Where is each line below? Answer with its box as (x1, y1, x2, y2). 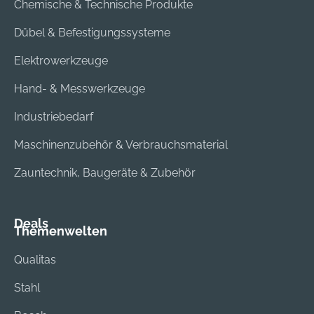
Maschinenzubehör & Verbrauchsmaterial (14, 138, 228, 152)
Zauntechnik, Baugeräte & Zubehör (14, 166, 196, 180)
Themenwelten (14, 224, 107, 239)
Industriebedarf (14, 110, 93, 124)
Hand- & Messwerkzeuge (14, 82, 145, 96)
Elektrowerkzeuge (14, 54, 108, 68)
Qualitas (14, 253, 56, 267)
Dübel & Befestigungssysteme (14, 26, 170, 40)
